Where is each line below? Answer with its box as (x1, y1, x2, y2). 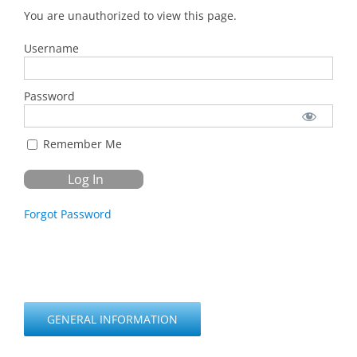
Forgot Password (24, 206, 112, 222)
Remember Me (40, 135, 122, 151)
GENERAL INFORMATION (47, 311, 178, 327)
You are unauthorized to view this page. (24, 7, 237, 23)
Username (24, 40, 79, 56)
